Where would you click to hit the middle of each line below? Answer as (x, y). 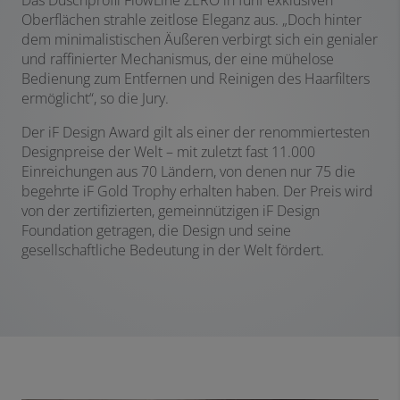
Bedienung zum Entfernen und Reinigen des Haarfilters (196, 79)
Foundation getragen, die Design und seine (156, 231)
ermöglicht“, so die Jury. (95, 99)
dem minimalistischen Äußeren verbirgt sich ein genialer (200, 40)
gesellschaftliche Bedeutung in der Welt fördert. (173, 250)
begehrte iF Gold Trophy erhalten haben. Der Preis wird (197, 192)
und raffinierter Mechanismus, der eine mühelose (178, 59)
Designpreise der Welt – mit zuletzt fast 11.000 (168, 152)
